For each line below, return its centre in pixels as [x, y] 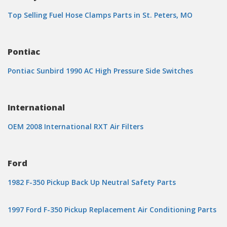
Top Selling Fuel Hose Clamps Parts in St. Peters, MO [100, 15]
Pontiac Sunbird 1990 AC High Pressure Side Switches [100, 71]
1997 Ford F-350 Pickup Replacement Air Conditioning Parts [112, 210]
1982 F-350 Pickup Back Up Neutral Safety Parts [92, 182]
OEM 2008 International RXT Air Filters [75, 126]
